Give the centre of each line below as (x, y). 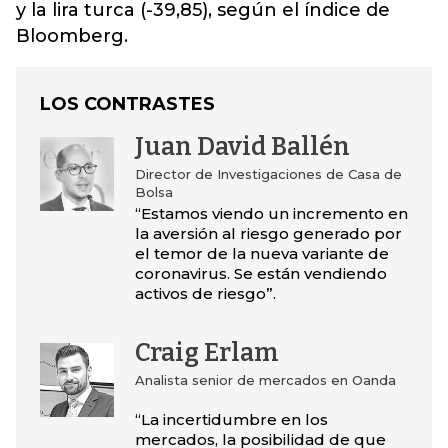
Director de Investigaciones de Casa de (268, 174)
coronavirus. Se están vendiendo (260, 274)
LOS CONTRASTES (127, 104)
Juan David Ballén (242, 147)
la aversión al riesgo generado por (268, 234)
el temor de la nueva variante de (261, 254)
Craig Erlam (206, 353)
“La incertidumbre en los (231, 420)
